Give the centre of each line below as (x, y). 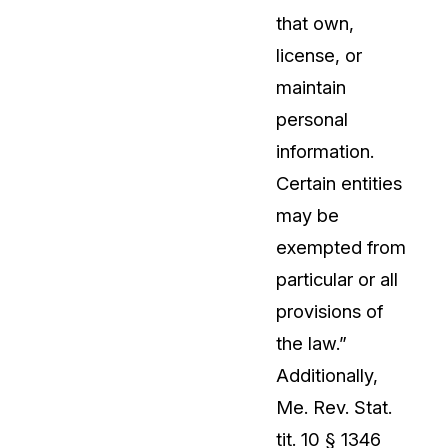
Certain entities (339, 183)
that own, (315, 23)
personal (312, 119)
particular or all (337, 279)
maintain (311, 87)
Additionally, (327, 375)
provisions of (329, 311)
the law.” (311, 343)
